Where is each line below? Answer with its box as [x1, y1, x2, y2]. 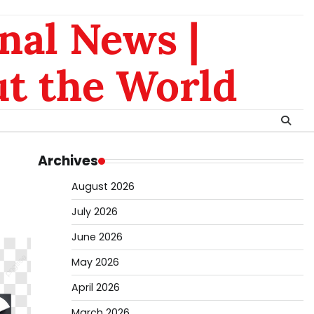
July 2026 [71, 205, 118, 219]
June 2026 [71, 230, 123, 244]
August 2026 [71, 179, 135, 193]
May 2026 [71, 255, 119, 269]
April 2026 [71, 280, 120, 294]
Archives [37, 151, 98, 170]
